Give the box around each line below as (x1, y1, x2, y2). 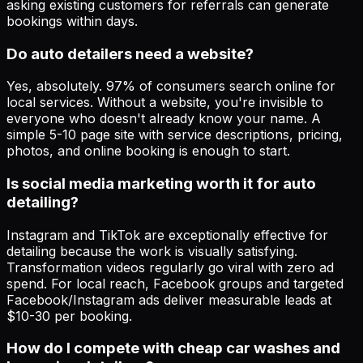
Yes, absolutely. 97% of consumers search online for (6, 78, 335, 95)
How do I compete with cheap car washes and (6, 339, 340, 358)
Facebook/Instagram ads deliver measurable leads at (6, 291, 331, 308)
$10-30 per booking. (6, 307, 132, 324)
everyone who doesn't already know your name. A (6, 110, 321, 127)
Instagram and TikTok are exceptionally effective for (6, 226, 328, 243)
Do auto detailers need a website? (6, 44, 254, 63)
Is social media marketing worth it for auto (6, 173, 316, 193)
